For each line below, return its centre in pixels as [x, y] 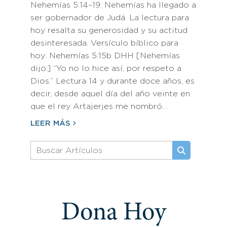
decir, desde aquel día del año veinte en [110, 94]
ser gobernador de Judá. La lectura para [110, 18]
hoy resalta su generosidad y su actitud [109, 31]
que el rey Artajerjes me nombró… [99, 107]
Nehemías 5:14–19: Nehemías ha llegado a [113, 5]
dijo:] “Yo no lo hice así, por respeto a [106, 69]
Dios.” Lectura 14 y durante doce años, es [112, 81]
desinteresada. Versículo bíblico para [104, 43]
